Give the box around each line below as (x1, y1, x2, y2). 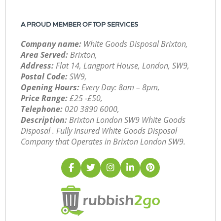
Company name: (21, 38, 82, 50)
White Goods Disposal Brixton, (81, 38, 188, 50)
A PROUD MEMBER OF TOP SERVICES (21, 20, 139, 28)
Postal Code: (21, 71, 68, 82)
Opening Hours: (21, 82, 80, 93)
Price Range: (21, 93, 68, 104)
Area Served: (21, 49, 69, 61)
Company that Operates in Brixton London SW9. (21, 136, 186, 147)
